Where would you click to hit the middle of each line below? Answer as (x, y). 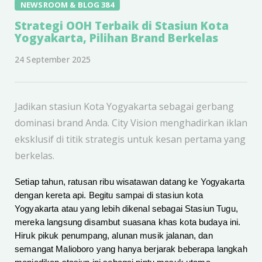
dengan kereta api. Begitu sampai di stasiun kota (109, 196)
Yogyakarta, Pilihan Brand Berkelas (116, 38)
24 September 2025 (53, 60)
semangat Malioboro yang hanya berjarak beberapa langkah (131, 249)
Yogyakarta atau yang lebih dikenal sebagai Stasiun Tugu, (126, 209)
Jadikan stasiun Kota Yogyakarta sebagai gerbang (124, 107)
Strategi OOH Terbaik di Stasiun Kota (122, 26)
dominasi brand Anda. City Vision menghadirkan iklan (131, 123)
